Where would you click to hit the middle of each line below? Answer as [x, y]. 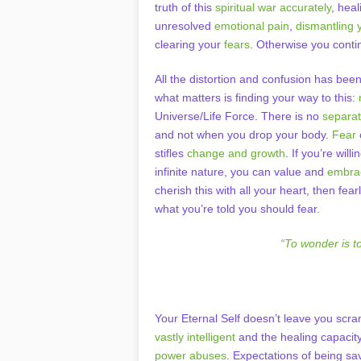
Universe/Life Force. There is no [239, 116]
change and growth [236, 153]
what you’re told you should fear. [237, 209]
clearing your [189, 44]
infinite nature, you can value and [241, 172]
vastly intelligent [195, 337]
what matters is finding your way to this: [257, 98]
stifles [171, 153]
